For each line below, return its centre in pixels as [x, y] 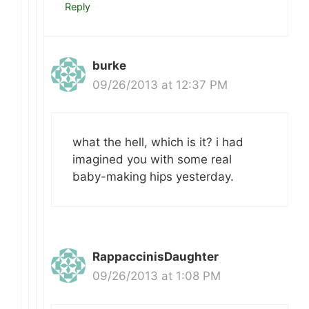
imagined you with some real [152, 160]
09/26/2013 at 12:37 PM [160, 84]
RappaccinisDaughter [156, 257]
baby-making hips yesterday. [153, 177]
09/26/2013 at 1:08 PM [157, 276]
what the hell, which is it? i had [158, 142]
